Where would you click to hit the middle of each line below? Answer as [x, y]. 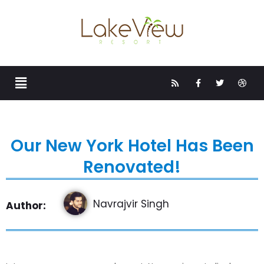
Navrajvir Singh [131, 204]
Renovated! [132, 167]
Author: [26, 206]
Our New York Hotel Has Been [132, 146]
